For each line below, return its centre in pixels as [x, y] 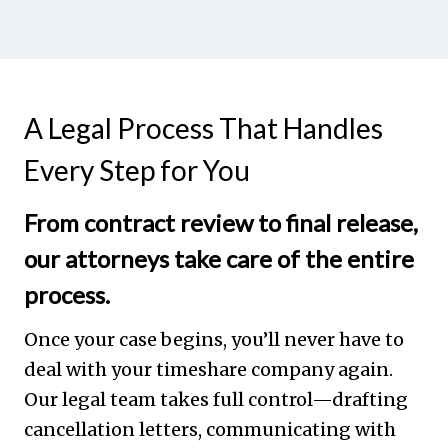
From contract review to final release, [221, 222]
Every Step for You [137, 169]
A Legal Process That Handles [203, 127]
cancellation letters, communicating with [210, 429]
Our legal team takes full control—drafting [216, 399]
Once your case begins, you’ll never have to [214, 339]
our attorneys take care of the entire [219, 258]
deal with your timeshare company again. [208, 369]
